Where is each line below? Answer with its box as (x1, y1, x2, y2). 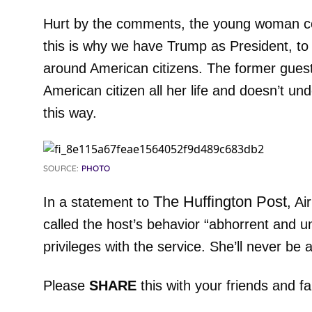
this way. (42, 105, 97, 120)
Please (42, 278, 89, 293)
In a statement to (42, 194, 153, 210)
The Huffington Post (153, 193, 287, 210)
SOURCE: (42, 163, 79, 173)
